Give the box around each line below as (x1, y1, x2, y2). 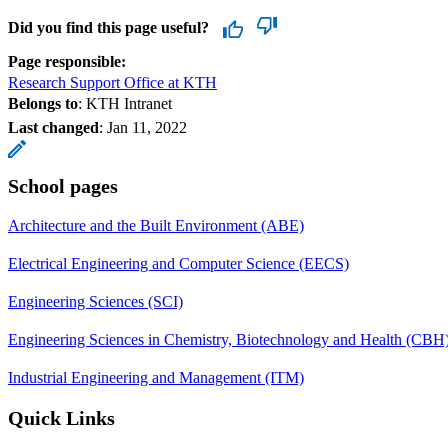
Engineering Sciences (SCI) (8, 292, 183, 310)
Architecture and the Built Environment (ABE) (8, 216, 304, 234)
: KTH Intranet (78, 94, 172, 112)
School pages (8, 174, 118, 197)
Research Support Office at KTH (8, 73, 217, 91)
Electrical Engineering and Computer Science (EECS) (8, 254, 349, 272)
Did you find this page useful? (8, 18, 209, 36)
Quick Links (8, 406, 115, 429)
